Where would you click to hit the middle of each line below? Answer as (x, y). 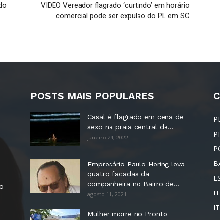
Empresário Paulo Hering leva (136, 164)
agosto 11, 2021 (107, 194)
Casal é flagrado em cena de (136, 117)
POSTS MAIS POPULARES (92, 96)
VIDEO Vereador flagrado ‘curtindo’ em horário (115, 5)
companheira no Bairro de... (134, 184)
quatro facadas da (118, 174)
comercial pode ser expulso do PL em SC (123, 16)
